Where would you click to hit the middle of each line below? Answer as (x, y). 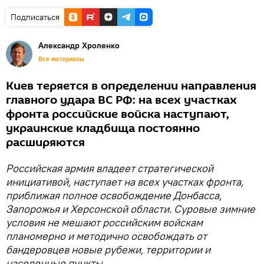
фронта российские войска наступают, (118, 114)
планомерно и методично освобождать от (106, 236)
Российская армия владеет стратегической (110, 168)
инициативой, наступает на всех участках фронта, (125, 181)
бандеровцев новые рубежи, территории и (108, 249)
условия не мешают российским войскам (104, 222)
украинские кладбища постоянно (103, 128)
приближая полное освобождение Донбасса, (114, 195)
